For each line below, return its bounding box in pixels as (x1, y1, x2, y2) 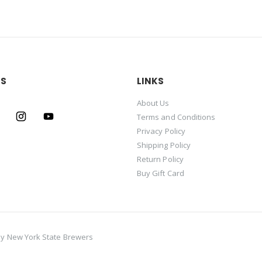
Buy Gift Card (136, 168, 184, 178)
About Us (136, 98, 170, 108)
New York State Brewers (6, 232, 93, 242)
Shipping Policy (136, 140, 191, 150)
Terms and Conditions (136, 112, 216, 122)
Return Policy (136, 154, 184, 164)
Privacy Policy (136, 126, 185, 136)
